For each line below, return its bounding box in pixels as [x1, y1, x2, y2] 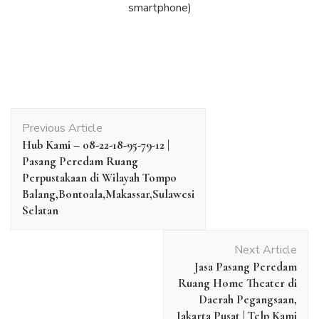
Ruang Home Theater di [178, 275, 297, 291]
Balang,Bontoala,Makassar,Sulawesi [22, 186, 194, 202]
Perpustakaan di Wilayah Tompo [22, 169, 177, 185]
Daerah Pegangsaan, [199, 291, 297, 307]
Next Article [234, 241, 297, 258]
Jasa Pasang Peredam [194, 258, 297, 274]
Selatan [22, 202, 58, 218]
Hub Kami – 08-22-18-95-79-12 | [22, 137, 169, 152]
